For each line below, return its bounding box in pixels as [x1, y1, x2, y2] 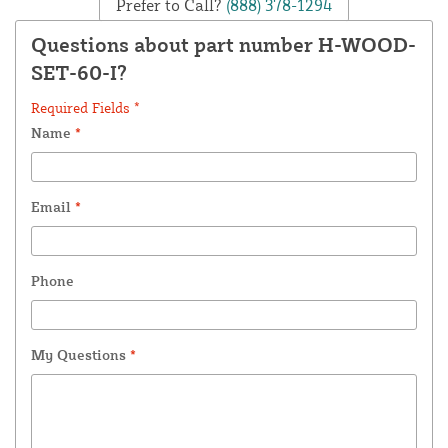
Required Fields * [31, 99, 140, 117]
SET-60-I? [31, 60, 127, 86]
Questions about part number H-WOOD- [31, 32, 416, 58]
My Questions [31, 346, 130, 364]
